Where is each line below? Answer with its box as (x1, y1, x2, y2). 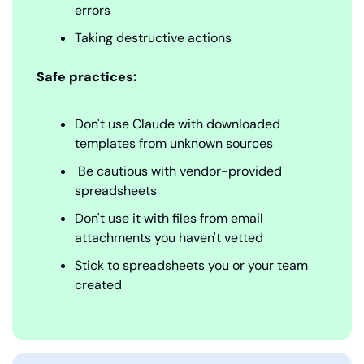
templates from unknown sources (75, 135, 273, 153)
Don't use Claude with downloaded (75, 115, 280, 133)
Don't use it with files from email (75, 210, 263, 227)
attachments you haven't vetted (75, 229, 263, 247)
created (75, 276, 122, 294)
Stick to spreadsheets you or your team (75, 257, 308, 275)
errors (75, 2, 110, 19)
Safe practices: (37, 68, 136, 86)
